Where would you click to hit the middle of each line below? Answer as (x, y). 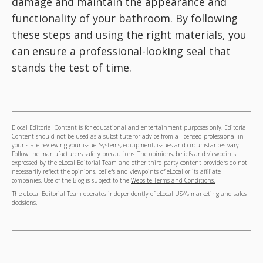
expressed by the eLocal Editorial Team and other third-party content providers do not (129, 163)
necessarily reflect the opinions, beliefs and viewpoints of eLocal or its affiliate (116, 172)
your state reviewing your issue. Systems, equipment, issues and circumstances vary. (126, 145)
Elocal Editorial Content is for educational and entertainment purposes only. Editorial (130, 128)
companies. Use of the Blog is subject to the (71, 181)
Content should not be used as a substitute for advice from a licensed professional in (128, 136)
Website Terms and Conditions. (173, 181)
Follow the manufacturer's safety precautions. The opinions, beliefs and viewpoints (124, 154)
